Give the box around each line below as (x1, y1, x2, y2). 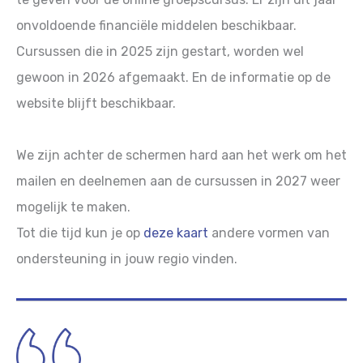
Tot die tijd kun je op (16, 225, 143, 241)
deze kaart (143, 225, 208, 241)
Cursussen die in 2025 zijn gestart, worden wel (16, 44, 304, 60)
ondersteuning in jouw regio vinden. (16, 251, 237, 267)
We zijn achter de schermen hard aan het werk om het (16, 147, 347, 164)
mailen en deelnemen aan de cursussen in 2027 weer (16, 173, 340, 190)
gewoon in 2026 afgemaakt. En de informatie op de (16, 70, 331, 86)
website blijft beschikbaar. (16, 96, 176, 112)
